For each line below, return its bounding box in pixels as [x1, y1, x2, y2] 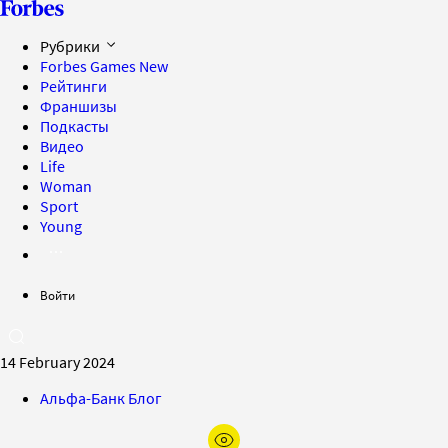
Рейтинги [40, 76, 107, 96]
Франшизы [40, 96, 117, 116]
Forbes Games [40, 56, 139, 76]
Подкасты [40, 116, 109, 136]
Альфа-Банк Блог [40, 388, 162, 408]
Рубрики [40, 36, 103, 56]
